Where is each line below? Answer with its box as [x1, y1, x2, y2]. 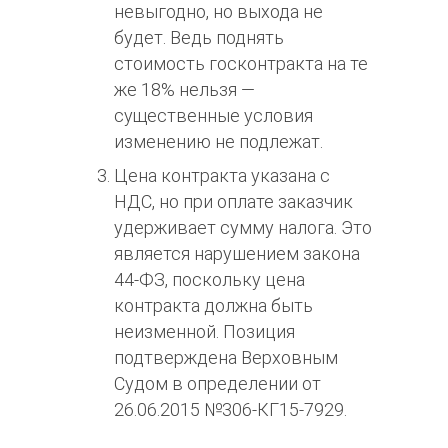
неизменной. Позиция [114, 321, 295, 343]
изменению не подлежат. [114, 131, 323, 153]
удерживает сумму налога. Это [114, 217, 372, 239]
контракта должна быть [114, 295, 313, 317]
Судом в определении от [114, 373, 321, 395]
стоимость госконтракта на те [114, 53, 368, 75]
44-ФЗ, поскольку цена [114, 269, 305, 291]
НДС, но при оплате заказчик [114, 191, 353, 213]
